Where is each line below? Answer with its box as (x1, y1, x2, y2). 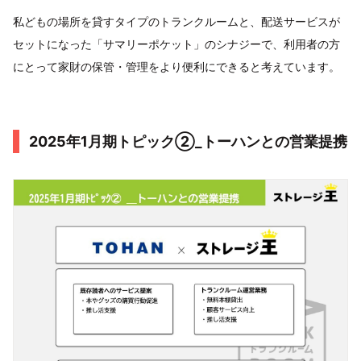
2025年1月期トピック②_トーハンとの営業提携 (29, 132, 347, 150)
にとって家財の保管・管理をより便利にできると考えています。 (13, 59, 340, 73)
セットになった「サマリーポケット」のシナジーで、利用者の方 (13, 36, 340, 51)
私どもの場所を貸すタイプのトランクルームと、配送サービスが (13, 14, 340, 28)
